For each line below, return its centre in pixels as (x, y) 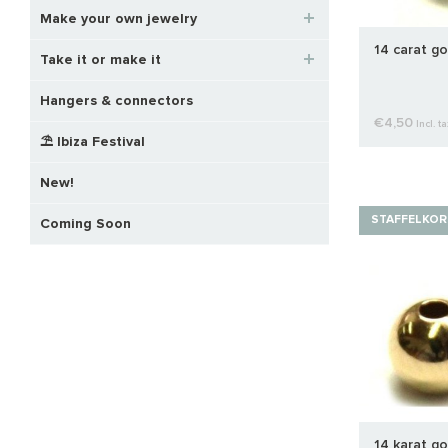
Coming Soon (85, 223)
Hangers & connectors (116, 100)
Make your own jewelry (118, 18)
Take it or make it (100, 59)
